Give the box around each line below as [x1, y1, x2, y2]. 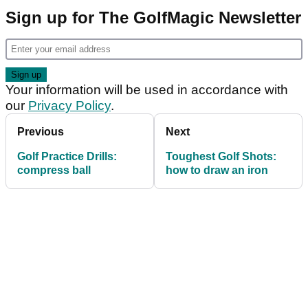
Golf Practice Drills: [17, 151, 117, 163]
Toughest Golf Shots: [166, 151, 276, 163]
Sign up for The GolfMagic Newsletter [5, 8, 301, 27]
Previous [17, 126, 64, 138]
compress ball [17, 164, 91, 177]
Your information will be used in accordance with [5, 82, 288, 98]
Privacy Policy [28, 98, 111, 113]
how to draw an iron [166, 164, 268, 177]
